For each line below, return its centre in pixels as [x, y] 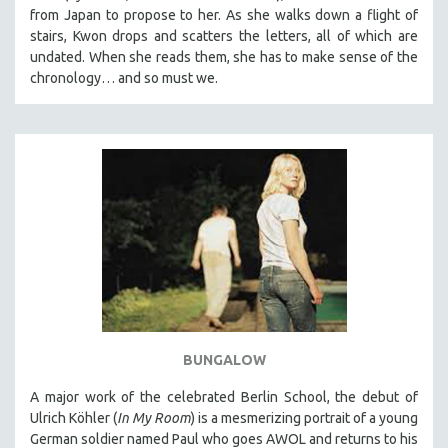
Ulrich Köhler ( [73, 418]
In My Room [154, 418]
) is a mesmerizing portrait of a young [304, 418]
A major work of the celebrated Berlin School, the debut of [224, 397]
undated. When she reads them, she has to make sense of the [224, 56]
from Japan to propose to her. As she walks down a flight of [224, 14]
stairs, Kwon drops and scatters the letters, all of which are [224, 35]
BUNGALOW [224, 360]
